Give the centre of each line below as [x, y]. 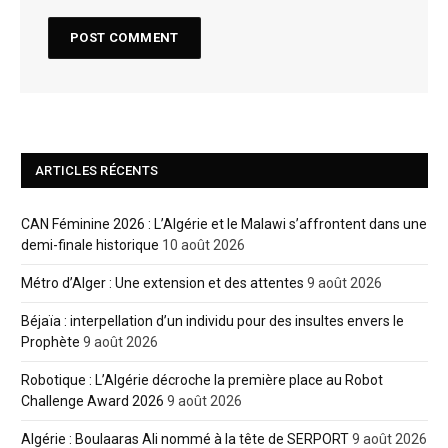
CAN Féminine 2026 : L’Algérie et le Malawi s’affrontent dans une [224, 223]
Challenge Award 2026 [92, 400]
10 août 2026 [203, 244]
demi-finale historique [90, 244]
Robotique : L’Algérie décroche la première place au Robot [202, 379]
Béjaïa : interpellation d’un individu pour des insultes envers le [212, 320]
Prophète [50, 341]
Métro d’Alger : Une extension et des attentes [162, 282]
